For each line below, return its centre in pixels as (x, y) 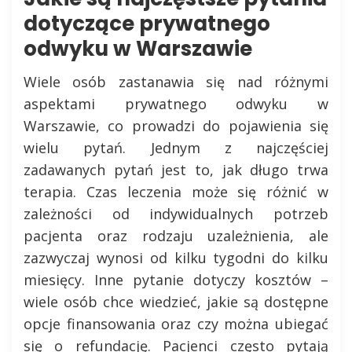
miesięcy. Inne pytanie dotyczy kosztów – (176, 279)
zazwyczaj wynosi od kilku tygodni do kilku (176, 257)
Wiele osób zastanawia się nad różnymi (176, 81)
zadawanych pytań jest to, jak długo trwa (176, 169)
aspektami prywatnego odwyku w (176, 103)
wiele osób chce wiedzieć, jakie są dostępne (176, 301)
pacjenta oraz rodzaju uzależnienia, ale (176, 235)
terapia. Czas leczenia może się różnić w (176, 191)
